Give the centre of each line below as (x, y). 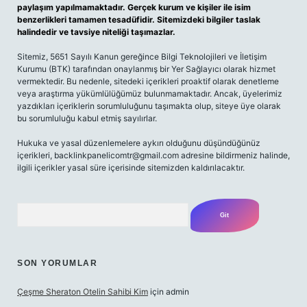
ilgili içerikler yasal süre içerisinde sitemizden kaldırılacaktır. (131, 168)
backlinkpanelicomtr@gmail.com (116, 155)
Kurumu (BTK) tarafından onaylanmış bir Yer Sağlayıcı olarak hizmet (146, 69)
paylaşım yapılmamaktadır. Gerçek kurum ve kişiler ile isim (134, 7)
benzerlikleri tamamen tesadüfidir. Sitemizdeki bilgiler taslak (139, 20)
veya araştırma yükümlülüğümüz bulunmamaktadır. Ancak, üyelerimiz (150, 94)
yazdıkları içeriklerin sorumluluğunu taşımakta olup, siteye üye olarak (149, 106)
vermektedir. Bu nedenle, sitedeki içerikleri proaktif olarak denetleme (148, 81)
